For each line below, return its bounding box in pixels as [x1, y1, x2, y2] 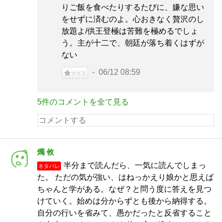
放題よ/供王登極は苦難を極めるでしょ [61, 27, 198, 35]
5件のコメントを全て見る [37, 98, 129, 106]
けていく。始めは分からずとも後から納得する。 [37, 197, 212, 205]
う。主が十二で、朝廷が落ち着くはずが [61, 39, 204, 47]
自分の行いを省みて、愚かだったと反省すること [37, 209, 212, 217]
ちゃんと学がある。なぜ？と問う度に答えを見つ [37, 185, 212, 193]
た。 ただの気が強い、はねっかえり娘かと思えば [37, 173, 214, 181]
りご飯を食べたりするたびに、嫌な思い [61, 3, 204, 11]
